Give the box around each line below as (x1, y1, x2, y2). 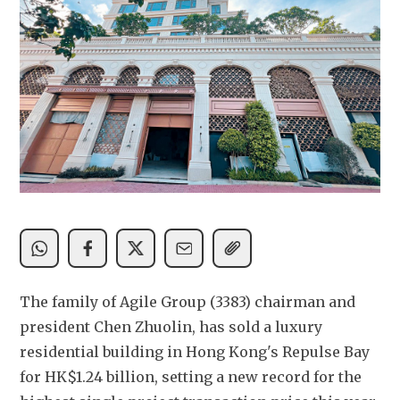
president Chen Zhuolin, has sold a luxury (20, 318, 322, 336)
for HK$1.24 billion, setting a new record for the (20, 368, 362, 386)
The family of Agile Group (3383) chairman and (20, 293, 355, 311)
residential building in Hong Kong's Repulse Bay (20, 343, 370, 361)
